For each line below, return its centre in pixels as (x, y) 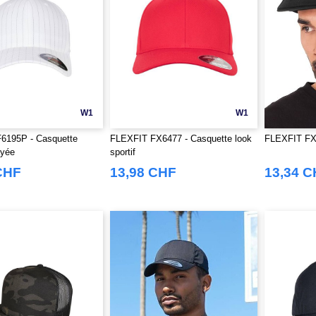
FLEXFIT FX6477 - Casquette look (181, 139)
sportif (122, 152)
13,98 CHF (143, 172)
